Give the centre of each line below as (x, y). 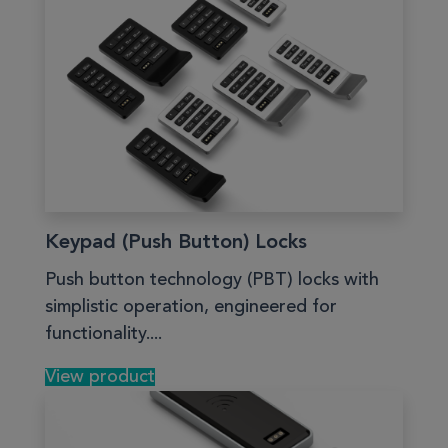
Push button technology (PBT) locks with (212, 279)
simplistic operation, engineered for (191, 306)
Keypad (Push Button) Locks (176, 242)
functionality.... (103, 333)
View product (100, 376)
